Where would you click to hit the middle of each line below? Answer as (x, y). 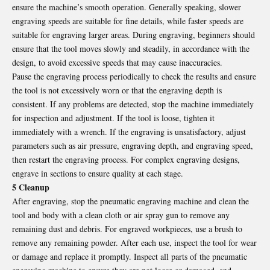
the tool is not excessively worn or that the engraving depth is (117, 90)
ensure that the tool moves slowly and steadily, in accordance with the (131, 48)
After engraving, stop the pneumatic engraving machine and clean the (130, 201)
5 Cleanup (31, 187)
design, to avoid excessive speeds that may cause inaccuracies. (117, 62)
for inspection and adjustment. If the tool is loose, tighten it (113, 118)
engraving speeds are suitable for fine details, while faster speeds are (128, 20)
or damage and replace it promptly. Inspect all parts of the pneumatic (130, 256)
